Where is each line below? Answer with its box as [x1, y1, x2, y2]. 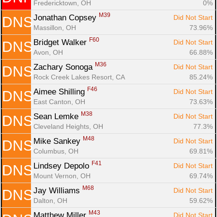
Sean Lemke [33, 111, 81, 121]
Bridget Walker [33, 37, 89, 47]
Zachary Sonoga [33, 62, 95, 72]
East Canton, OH [33, 97, 85, 106]
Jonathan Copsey [33, 13, 99, 22]
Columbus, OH [33, 147, 78, 155]
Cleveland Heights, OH [33, 122, 103, 130]
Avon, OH [33, 48, 63, 56]
